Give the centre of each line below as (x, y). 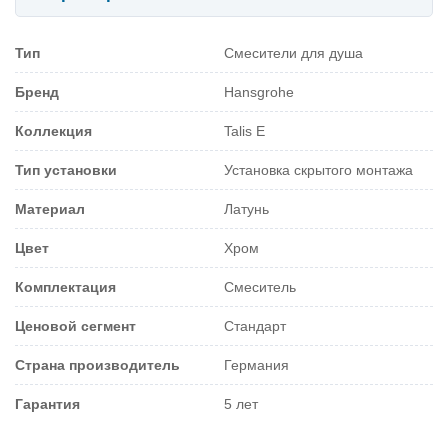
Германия (256, 364)
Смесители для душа (293, 52)
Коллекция (53, 130)
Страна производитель (97, 364)
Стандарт (255, 325)
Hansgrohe (259, 91)
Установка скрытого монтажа (318, 169)
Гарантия (47, 403)
